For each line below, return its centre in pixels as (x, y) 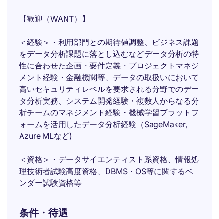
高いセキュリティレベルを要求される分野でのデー (109, 89)
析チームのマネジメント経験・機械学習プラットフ (109, 112)
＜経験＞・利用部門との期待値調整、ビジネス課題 (109, 42)
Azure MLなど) (46, 136)
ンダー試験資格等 (50, 183)
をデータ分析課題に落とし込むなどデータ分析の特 (109, 54)
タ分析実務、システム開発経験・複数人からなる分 (109, 101)
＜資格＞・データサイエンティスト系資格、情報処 (109, 159)
